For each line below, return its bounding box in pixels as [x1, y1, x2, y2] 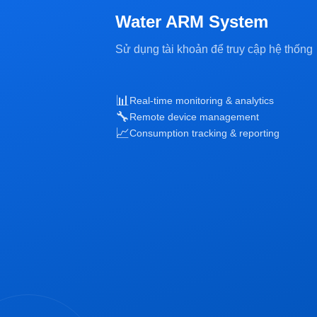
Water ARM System [115, 11, 268, 31]
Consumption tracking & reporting [129, 127, 279, 139]
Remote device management [129, 111, 259, 122]
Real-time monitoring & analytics [129, 95, 274, 106]
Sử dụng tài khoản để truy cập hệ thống [115, 42, 313, 55]
